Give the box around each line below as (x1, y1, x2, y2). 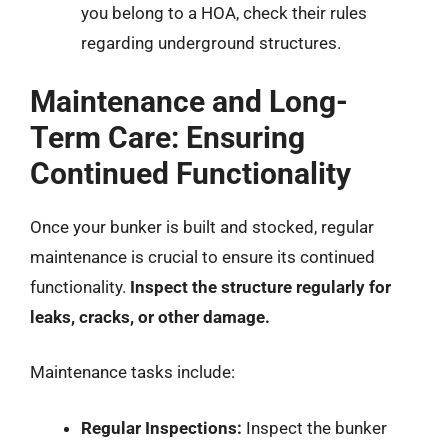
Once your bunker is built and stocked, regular (30, 216, 374, 237)
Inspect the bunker (242, 417, 387, 438)
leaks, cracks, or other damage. (30, 306, 270, 327)
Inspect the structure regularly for (130, 276, 391, 297)
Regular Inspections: (81, 417, 242, 438)
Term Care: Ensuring (30, 119, 305, 155)
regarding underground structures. (81, 33, 341, 53)
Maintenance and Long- (30, 83, 348, 119)
